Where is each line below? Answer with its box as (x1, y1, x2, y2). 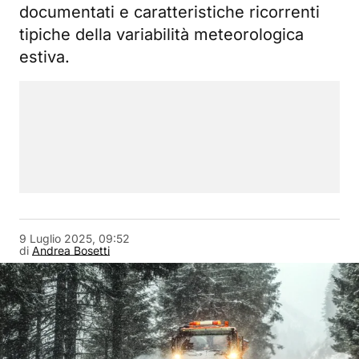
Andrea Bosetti (32, 244, 110, 258)
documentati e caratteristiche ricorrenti (19, 2, 320, 22)
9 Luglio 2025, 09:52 (19, 232, 130, 246)
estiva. (19, 47, 70, 67)
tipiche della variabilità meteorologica (19, 25, 304, 45)
